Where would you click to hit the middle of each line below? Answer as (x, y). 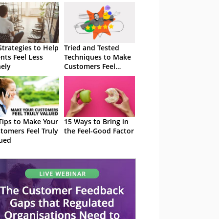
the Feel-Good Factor (99, 131)
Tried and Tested (92, 48)
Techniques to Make (98, 57)
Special (76, 76)
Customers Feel (90, 66)
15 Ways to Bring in (96, 121)
